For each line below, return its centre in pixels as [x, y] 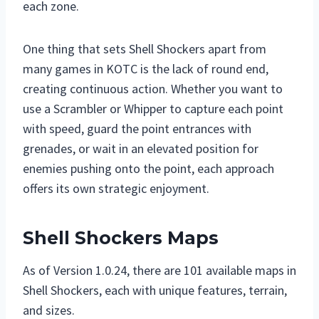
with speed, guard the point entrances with [137, 128]
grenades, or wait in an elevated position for [141, 148]
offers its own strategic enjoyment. [116, 188]
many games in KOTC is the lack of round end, [146, 68]
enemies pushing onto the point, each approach [148, 168]
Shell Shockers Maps [121, 238]
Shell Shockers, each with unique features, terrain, [155, 290]
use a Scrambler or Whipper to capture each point [153, 108]
